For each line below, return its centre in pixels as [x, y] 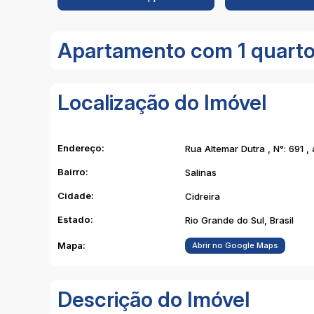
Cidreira [203, 196]
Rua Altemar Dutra [225, 149]
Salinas [201, 172]
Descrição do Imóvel [153, 299]
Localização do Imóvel [162, 102]
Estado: [75, 219]
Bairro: [73, 172]
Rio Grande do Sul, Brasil [239, 220]
